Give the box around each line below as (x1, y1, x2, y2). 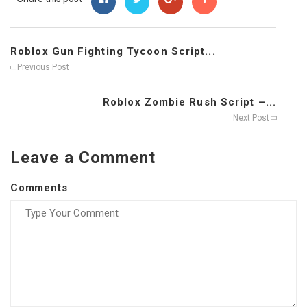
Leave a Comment (10, 148, 156, 168)
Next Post (233, 113, 271, 123)
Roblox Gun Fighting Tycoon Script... (10, 45, 216, 58)
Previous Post (15, 62, 69, 73)
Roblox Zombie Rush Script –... (103, 96, 276, 109)
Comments (10, 182, 68, 195)
